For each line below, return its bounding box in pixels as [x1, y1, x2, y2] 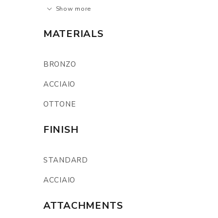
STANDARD [43, 155, 88, 165]
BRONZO [43, 59, 76, 69]
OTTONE [43, 99, 76, 109]
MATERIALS [43, 27, 104, 40]
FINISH [43, 123, 79, 136]
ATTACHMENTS [43, 199, 123, 212]
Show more [55, 4, 91, 13]
